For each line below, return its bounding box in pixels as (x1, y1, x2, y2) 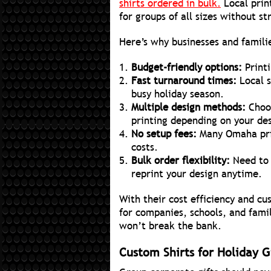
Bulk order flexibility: (131, 154, 230, 168)
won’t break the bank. (119, 219, 221, 233)
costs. (131, 140, 158, 155)
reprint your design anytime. (131, 167, 262, 181)
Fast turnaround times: (131, 74, 237, 88)
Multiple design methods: (131, 100, 246, 115)
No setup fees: (131, 127, 197, 142)
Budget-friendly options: (131, 60, 242, 75)
